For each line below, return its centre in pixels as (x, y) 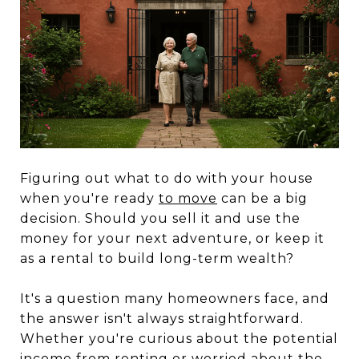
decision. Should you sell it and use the (160, 219)
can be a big (262, 199)
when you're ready (89, 199)
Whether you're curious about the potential (179, 339)
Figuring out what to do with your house (167, 179)
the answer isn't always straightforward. (162, 319)
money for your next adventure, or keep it (172, 239)
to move (188, 199)
